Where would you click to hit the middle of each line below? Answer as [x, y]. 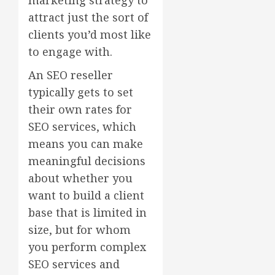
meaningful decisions [87, 161]
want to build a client [86, 195]
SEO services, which [82, 126]
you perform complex [87, 246]
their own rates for [80, 109]
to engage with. [70, 51]
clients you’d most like [90, 34]
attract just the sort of [88, 17]
